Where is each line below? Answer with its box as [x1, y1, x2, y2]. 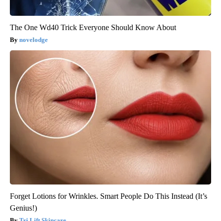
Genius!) [10, 203, 37, 212]
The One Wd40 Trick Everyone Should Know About [10, 23, 176, 32]
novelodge [19, 36, 48, 43]
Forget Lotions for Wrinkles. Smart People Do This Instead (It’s [10, 191, 207, 200]
